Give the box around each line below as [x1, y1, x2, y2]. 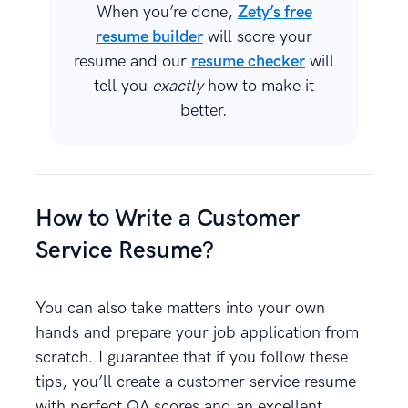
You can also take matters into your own [36, 299, 325, 319]
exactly [152, 76, 203, 97]
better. [180, 101, 228, 121]
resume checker [191, 52, 305, 72]
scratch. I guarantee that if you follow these [36, 348, 348, 368]
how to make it [203, 76, 314, 97]
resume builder [96, 27, 203, 47]
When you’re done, [96, 3, 238, 23]
